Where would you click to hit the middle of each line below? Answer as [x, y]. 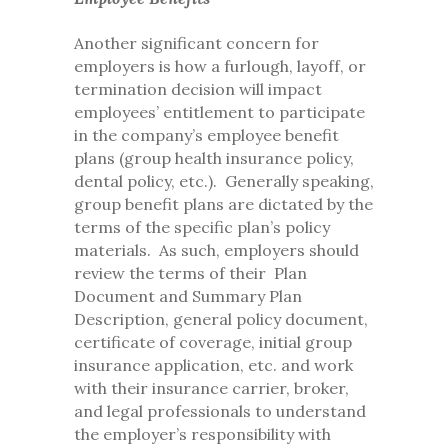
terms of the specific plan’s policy [202, 227]
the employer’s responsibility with [202, 434]
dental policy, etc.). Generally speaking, [224, 181]
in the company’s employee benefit [206, 135]
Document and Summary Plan [188, 296]
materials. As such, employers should [216, 250]
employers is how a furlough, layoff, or [220, 66]
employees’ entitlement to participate [219, 112]
